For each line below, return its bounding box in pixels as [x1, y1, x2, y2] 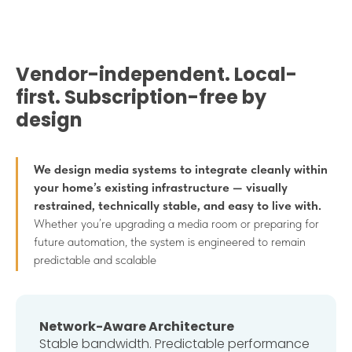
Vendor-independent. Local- [16, 60, 297, 87]
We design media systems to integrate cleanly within [34, 161, 328, 177]
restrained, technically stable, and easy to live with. [34, 197, 321, 213]
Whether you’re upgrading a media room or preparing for [34, 215, 319, 231]
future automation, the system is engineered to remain [34, 233, 306, 249]
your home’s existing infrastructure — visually [34, 179, 288, 195]
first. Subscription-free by [16, 83, 266, 110]
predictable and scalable [34, 251, 156, 267]
